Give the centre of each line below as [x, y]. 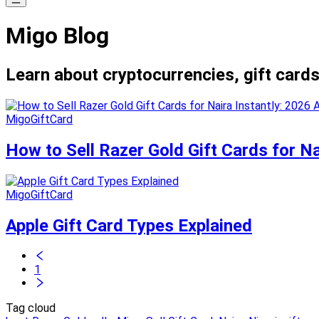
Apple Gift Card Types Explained [129, 225]
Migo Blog [57, 36]
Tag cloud [31, 308]
